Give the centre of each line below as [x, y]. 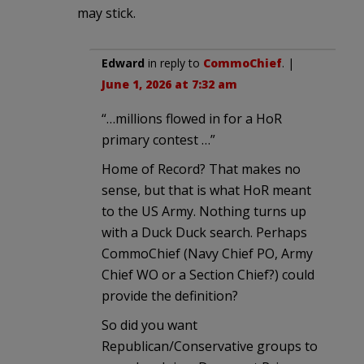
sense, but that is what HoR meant [206, 190]
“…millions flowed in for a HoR [192, 118]
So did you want [149, 325]
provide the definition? [170, 295]
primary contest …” [158, 139]
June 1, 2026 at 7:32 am [169, 84]
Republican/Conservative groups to [210, 346]
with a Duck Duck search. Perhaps [204, 232]
